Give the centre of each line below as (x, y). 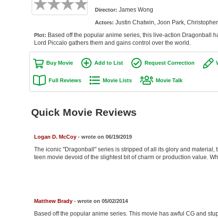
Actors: (105, 22)
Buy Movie (59, 63)
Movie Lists (117, 80)
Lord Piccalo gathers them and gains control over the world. (112, 43)
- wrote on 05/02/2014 (100, 201)
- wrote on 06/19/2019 (104, 137)
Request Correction (169, 63)
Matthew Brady (53, 201)
